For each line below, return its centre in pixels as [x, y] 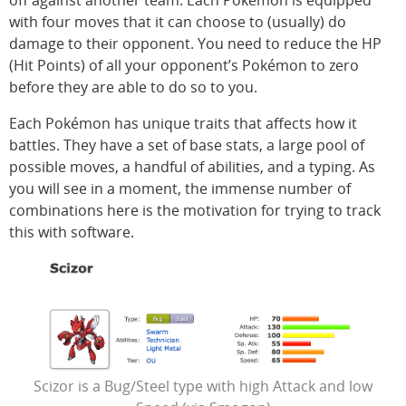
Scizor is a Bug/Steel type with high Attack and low [203, 387]
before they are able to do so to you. [133, 87]
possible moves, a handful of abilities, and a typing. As [192, 167]
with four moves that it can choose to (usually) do [178, 22]
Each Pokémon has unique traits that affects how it [183, 123]
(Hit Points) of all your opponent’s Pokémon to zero [184, 65]
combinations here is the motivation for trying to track [195, 210]
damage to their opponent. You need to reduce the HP [195, 43]
